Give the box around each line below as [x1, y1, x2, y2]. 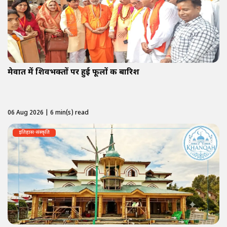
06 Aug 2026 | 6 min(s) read [8, 109, 89, 118]
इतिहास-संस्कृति [19, 129, 50, 136]
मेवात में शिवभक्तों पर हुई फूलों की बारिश [8, 67, 139, 79]
